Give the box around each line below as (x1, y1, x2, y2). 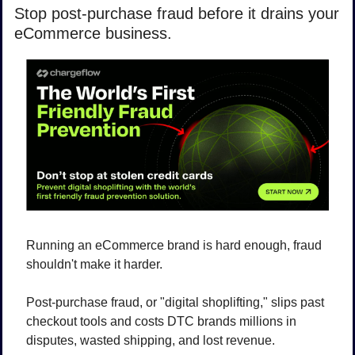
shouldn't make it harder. (26, 257, 166, 271)
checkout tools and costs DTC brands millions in (26, 314, 296, 328)
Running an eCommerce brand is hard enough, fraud (26, 238, 322, 252)
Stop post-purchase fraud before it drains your (14, 5, 339, 23)
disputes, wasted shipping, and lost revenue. (26, 333, 278, 347)
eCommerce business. (14, 25, 172, 43)
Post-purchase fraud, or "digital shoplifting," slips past (26, 295, 324, 309)
